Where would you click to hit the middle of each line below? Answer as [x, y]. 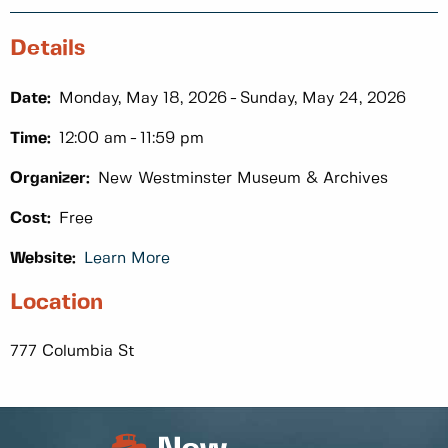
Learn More [127, 258]
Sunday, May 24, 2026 [323, 98]
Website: [43, 258]
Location [56, 302]
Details [47, 49]
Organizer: [50, 178]
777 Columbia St [72, 351]
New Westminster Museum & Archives [243, 178]
